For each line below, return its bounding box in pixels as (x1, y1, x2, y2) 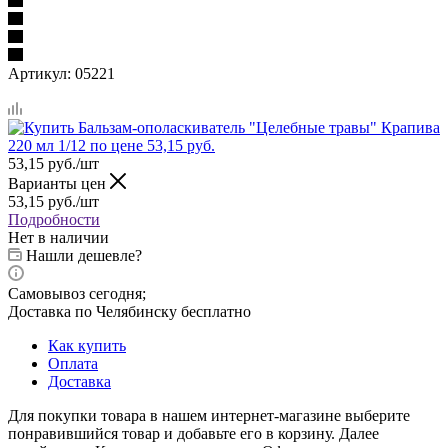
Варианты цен (8, 174, 110, 192)
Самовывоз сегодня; (8, 284, 146, 302)
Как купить (48, 336, 126, 354)
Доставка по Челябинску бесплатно (8, 302, 251, 320)
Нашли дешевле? (26, 246, 142, 264)
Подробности (8, 210, 100, 228)
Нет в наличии (8, 228, 109, 246)
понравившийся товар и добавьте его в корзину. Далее (8, 424, 379, 442)
